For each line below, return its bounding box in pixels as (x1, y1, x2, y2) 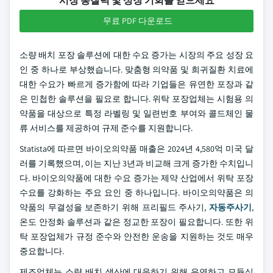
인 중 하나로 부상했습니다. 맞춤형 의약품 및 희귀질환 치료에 (19, 64, 253, 75)
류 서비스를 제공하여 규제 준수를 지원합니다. (19, 122, 193, 133)
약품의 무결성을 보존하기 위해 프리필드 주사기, (19, 202, 209, 213)
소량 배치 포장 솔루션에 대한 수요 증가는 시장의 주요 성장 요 (19, 49, 253, 60)
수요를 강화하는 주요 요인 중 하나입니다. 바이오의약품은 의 (19, 187, 253, 198)
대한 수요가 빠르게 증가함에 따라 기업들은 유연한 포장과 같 (19, 79, 253, 90)
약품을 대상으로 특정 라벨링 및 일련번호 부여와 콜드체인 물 (19, 108, 253, 119)
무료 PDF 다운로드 (103, 15, 172, 26)
